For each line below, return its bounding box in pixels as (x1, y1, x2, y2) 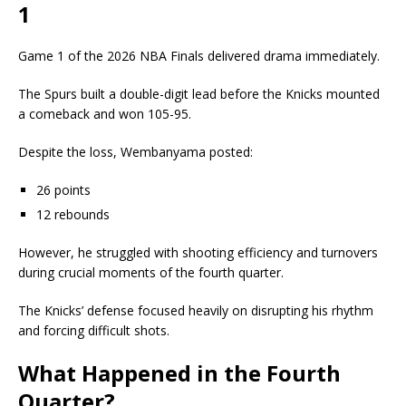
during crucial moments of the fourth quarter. (18, 263, 284, 281)
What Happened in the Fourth (18, 357, 341, 388)
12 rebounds (36, 205, 110, 223)
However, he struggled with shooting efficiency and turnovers (18, 243, 378, 261)
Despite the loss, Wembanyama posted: (18, 142, 253, 160)
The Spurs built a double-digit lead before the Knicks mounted (18, 84, 380, 102)
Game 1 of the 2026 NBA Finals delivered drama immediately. (18, 46, 380, 64)
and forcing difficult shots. (18, 321, 169, 339)
